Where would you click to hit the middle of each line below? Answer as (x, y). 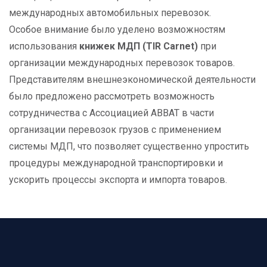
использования (44, 46)
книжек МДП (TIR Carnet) (139, 46)
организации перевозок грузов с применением (115, 130)
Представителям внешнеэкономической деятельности (132, 80)
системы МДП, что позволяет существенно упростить (129, 146)
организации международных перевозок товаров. (122, 63)
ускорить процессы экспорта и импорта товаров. (118, 180)
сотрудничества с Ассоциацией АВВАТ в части (111, 113)
